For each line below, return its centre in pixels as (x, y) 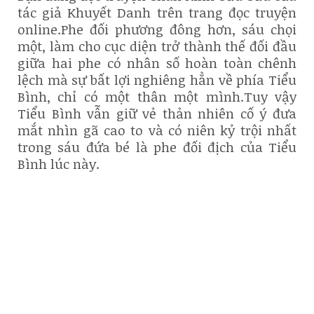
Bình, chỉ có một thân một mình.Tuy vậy (157, 96)
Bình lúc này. (59, 164)
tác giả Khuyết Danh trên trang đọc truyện (157, 12)
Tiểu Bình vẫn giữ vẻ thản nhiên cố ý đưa (157, 113)
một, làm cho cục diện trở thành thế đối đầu (157, 46)
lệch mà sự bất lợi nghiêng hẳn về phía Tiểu (157, 80)
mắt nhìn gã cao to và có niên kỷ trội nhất (157, 130)
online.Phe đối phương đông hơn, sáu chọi (157, 29)
